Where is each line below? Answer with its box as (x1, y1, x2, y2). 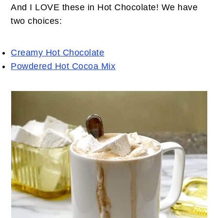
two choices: (11, 16, 62, 26)
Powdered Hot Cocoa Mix (11, 61, 116, 71)
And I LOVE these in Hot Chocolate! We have (11, 2, 198, 12)
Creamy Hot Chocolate (11, 48, 105, 57)
